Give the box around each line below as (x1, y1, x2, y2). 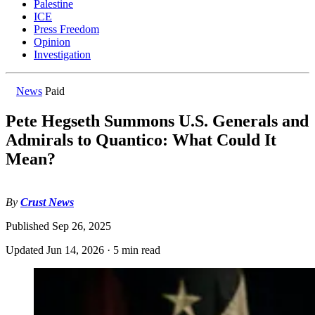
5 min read (113, 244, 160, 256)
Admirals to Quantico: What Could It (6, 131, 276, 150)
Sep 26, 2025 (52, 220, 111, 232)
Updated (6, 244, 46, 256)
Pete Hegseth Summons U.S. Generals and (6, 112, 309, 131)
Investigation (34, 49, 91, 61)
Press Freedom (34, 23, 99, 36)
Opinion (34, 36, 70, 49)
